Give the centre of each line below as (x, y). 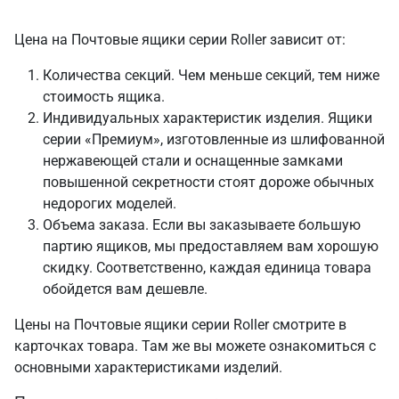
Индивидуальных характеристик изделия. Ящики (208, 118)
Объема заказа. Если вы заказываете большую (202, 225)
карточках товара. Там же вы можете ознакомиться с (195, 346)
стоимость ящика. (104, 97)
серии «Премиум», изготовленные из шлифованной (214, 140)
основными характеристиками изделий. (148, 368)
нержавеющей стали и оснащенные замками (193, 161)
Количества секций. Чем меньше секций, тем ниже (211, 76)
